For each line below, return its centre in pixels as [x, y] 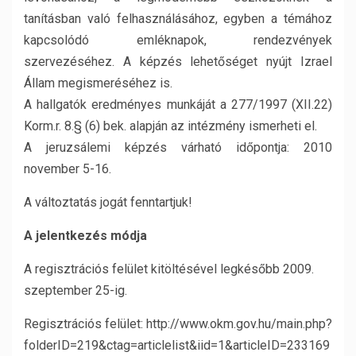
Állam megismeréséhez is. [98, 83]
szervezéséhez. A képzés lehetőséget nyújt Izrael [178, 62]
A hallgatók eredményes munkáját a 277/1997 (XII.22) [178, 104]
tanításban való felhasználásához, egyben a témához [178, 19]
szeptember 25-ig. [75, 290]
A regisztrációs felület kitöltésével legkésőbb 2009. [169, 269]
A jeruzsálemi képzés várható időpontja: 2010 [178, 147]
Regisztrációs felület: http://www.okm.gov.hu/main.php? [178, 324]
